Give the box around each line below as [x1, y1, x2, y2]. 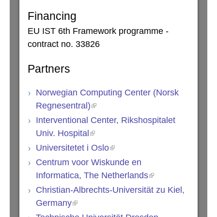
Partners [28, 62, 70, 76]
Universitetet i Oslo [36, 143, 109, 153]
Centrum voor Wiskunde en [36, 157, 141, 168]
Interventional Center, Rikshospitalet [36, 115, 175, 125]
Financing [28, 10, 77, 23]
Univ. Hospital [36, 128, 89, 139]
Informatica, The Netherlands [36, 170, 148, 181]
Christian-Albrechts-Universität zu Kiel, [36, 185, 185, 195]
